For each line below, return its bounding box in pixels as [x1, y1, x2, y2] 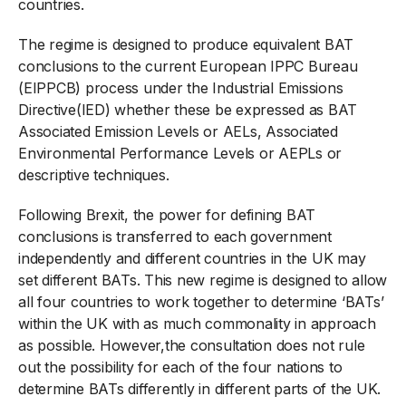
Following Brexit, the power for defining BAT [18, 206, 315, 224]
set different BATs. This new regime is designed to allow [18, 271, 387, 289]
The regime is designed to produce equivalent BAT [18, 35, 353, 53]
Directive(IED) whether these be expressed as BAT [18, 101, 357, 119]
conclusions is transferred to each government [18, 227, 332, 246]
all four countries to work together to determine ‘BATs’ [18, 293, 384, 311]
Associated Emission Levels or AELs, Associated [18, 122, 338, 140]
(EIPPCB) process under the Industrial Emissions [18, 79, 343, 97]
